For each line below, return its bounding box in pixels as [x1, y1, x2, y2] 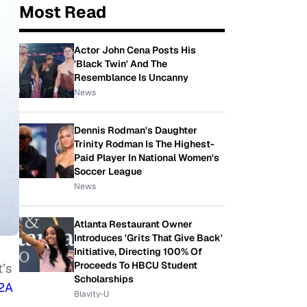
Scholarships [74, 273, 134, 285]
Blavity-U [74, 288, 109, 299]
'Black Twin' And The [74, 58, 167, 70]
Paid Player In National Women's [74, 151, 219, 164]
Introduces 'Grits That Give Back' [74, 232, 223, 244]
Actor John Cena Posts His [74, 44, 196, 56]
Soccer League [74, 165, 142, 177]
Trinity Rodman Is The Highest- [74, 138, 214, 150]
